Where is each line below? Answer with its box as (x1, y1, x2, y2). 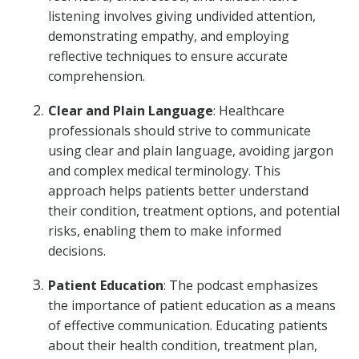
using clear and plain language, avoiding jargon (48, 142, 333, 159)
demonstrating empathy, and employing (48, 27, 289, 45)
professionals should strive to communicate (48, 122, 311, 139)
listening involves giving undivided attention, (48, 7, 316, 25)
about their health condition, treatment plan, (48, 337, 317, 354)
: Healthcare (213, 102, 284, 119)
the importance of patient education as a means (48, 296, 336, 314)
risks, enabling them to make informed (48, 222, 281, 240)
